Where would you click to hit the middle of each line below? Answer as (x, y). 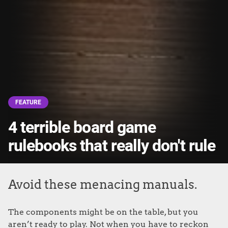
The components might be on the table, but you (103, 212)
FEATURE (28, 102)
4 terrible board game (82, 127)
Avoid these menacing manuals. (103, 184)
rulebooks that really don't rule (112, 146)
